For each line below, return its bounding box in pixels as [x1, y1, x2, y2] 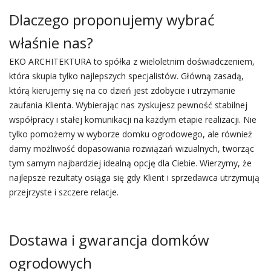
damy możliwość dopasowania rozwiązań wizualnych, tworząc [8, 143, 254, 154]
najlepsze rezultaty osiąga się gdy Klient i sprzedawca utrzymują [8, 172, 260, 183]
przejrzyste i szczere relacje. [8, 186, 119, 198]
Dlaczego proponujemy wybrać [8, 10, 215, 30]
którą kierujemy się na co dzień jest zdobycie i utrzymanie [8, 85, 235, 96]
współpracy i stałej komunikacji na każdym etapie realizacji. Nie [8, 114, 256, 125]
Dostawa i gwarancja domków [8, 230, 209, 250]
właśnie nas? [8, 33, 93, 53]
